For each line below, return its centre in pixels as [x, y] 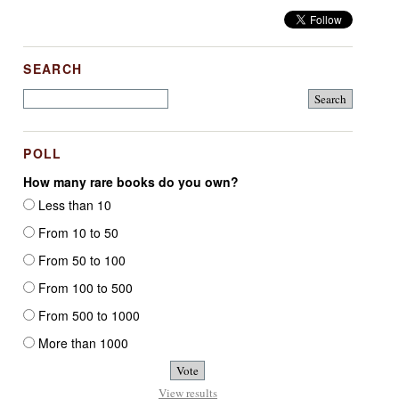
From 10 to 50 [77, 232]
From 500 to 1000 [88, 315]
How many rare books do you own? [131, 181]
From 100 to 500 [84, 287]
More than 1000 [82, 342]
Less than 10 [73, 204]
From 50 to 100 [81, 260]
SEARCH [53, 68]
